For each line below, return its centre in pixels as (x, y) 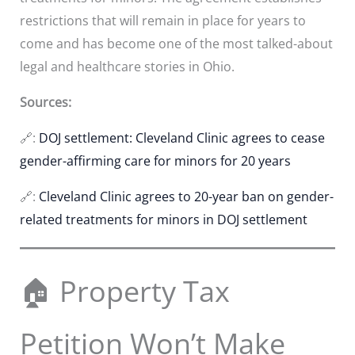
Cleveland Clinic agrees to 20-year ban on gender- (186, 196)
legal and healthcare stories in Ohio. (127, 66)
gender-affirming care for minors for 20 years (155, 160)
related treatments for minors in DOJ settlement (163, 219)
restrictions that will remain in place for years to (162, 20)
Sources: (45, 102)
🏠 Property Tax (124, 291)
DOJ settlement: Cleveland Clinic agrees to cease (181, 137)
